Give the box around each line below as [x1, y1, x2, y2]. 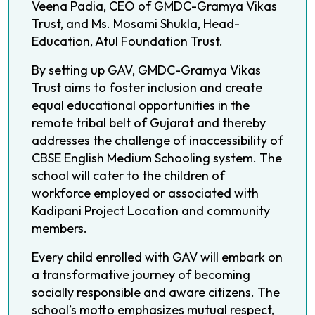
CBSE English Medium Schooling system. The [32, 150, 282, 167]
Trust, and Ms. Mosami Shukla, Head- [32, 15, 240, 32]
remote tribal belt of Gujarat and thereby [32, 115, 266, 131]
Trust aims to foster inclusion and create [32, 79, 262, 96]
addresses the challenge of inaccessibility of [32, 132, 283, 149]
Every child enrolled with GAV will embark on [32, 249, 283, 266]
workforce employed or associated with [32, 185, 259, 202]
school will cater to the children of [32, 167, 225, 184]
